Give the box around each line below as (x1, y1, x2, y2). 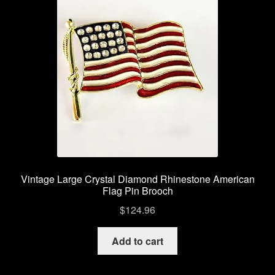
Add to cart (112, 233, 163, 248)
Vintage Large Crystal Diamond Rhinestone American (20, 172, 255, 187)
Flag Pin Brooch (102, 184, 173, 198)
